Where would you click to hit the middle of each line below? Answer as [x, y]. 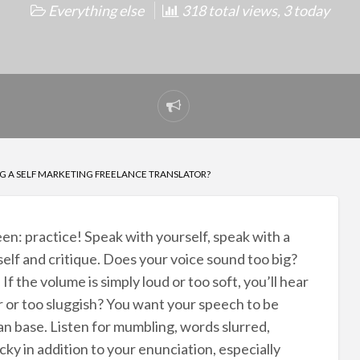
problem [198, 137]
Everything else [96, 11]
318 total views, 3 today [254, 11]
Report [194, 115]
